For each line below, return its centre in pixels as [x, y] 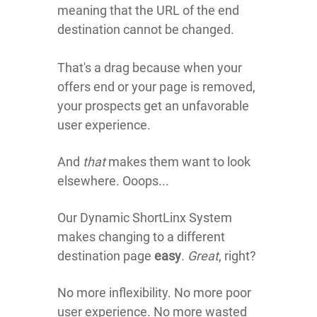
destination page [106, 256]
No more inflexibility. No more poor [154, 293]
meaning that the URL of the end [148, 10]
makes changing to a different [141, 237]
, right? [237, 256]
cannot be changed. [177, 29]
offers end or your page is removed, [156, 87]
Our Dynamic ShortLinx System [145, 218]
